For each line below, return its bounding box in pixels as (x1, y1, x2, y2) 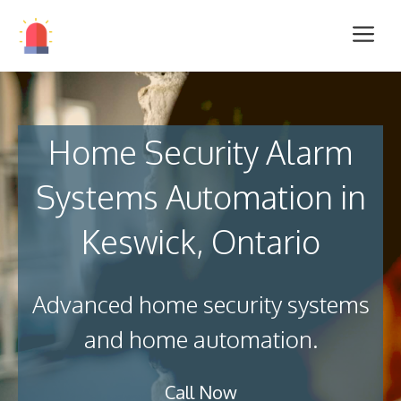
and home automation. (83, 324, 318, 354)
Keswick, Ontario (81, 221, 320, 261)
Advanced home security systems (31, 289, 370, 319)
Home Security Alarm (48, 132, 353, 172)
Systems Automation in (35, 176, 366, 217)
